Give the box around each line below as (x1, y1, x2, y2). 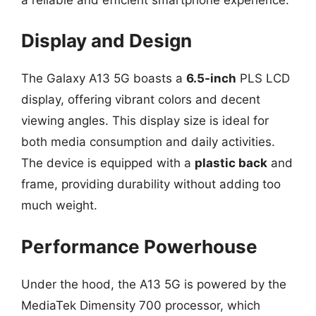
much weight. (21, 198, 97, 212)
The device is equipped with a (21, 156, 195, 170)
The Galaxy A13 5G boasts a (21, 71, 186, 85)
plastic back (195, 156, 267, 170)
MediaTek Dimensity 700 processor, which (21, 298, 260, 312)
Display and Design (21, 30, 192, 51)
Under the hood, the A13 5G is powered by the (21, 276, 286, 291)
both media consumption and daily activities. (21, 135, 275, 149)
